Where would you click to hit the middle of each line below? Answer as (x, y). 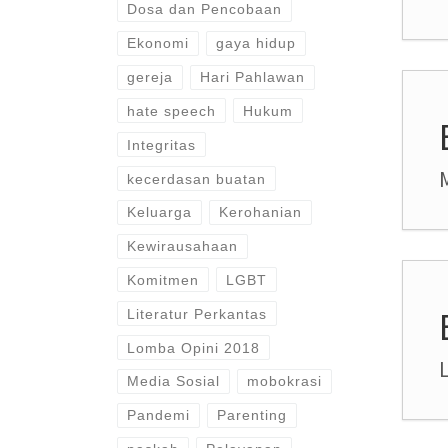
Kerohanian (261, 212)
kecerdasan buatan (196, 178)
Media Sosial (173, 381)
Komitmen (162, 279)
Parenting (252, 415)
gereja (149, 77)
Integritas (161, 144)
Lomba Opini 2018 (193, 347)
